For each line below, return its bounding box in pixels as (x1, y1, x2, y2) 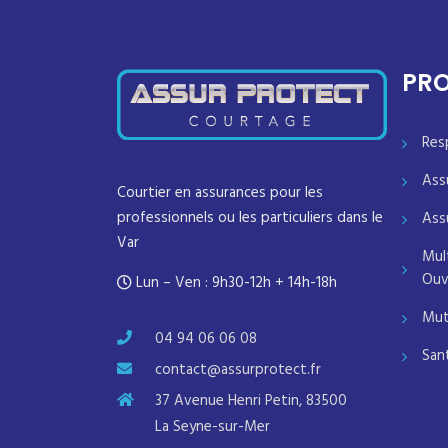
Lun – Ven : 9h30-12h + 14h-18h (132, 271, 337, 296)
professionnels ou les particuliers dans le (117, 206, 383, 231)
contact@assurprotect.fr (155, 358, 321, 383)
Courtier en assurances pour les (117, 181, 323, 206)
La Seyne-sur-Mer (155, 415, 270, 440)
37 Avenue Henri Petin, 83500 (155, 389, 347, 414)
